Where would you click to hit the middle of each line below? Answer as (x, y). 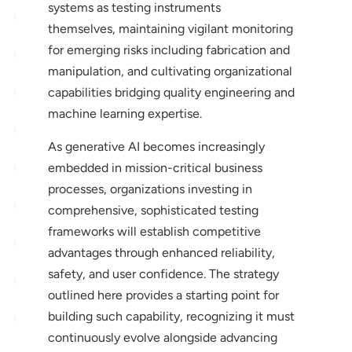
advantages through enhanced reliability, (161, 252)
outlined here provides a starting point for (163, 295)
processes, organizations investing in (150, 189)
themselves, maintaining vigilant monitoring (170, 28)
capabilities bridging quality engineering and (171, 92)
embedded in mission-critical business (155, 167)
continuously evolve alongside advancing (162, 337)
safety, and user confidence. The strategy (163, 273)
